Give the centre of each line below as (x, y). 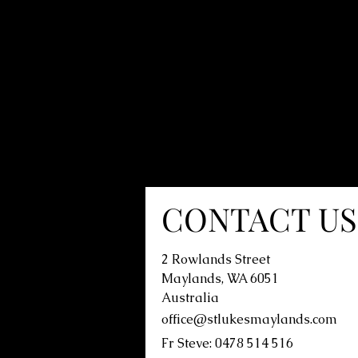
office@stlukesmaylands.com (249, 319)
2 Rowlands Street (216, 259)
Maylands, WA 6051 (220, 278)
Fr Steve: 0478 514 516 (227, 343)
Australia (190, 298)
